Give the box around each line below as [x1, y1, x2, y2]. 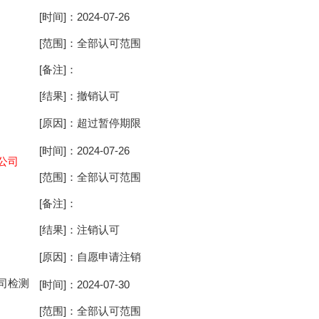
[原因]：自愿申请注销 [39, 251, 141, 263]
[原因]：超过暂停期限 [39, 117, 141, 129]
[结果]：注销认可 [39, 224, 120, 236]
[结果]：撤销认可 [39, 90, 120, 102]
